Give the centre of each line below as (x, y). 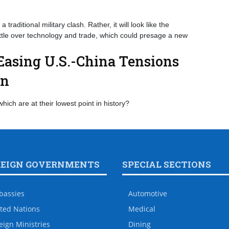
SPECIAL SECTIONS (167, 164)
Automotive (148, 193)
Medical (142, 209)
